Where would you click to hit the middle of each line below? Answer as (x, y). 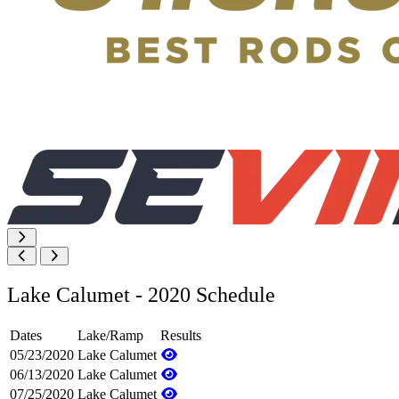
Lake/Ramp (110, 335)
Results (181, 335)
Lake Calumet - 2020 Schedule (141, 294)
